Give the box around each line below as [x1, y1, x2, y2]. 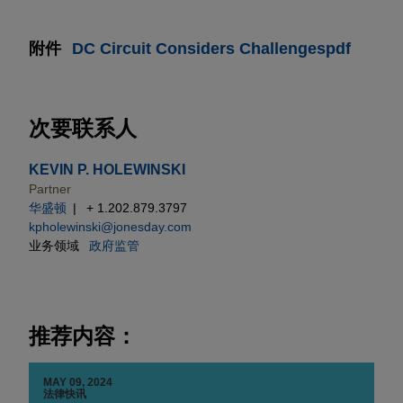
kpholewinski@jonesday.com [29, 219, 192, 235]
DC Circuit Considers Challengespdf [72, 40, 351, 58]
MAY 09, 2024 [43, 376, 112, 390]
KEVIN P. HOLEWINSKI [29, 162, 185, 178]
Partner [29, 182, 71, 197]
